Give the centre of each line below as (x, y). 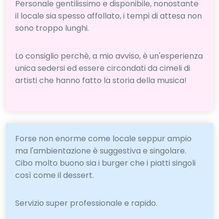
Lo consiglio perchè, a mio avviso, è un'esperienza (109, 56)
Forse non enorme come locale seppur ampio (104, 139)
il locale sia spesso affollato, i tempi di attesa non (109, 16)
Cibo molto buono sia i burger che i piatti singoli (106, 163)
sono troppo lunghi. (52, 28)
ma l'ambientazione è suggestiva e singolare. (101, 151)
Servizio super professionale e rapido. (87, 203)
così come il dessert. (55, 175)
